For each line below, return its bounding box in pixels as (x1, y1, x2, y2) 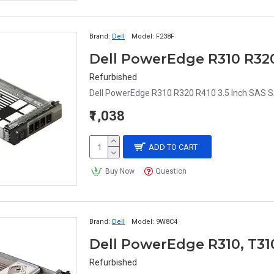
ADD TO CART (149, 142, 198, 152)
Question (155, 167, 187, 176)
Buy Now (105, 167, 135, 176)
